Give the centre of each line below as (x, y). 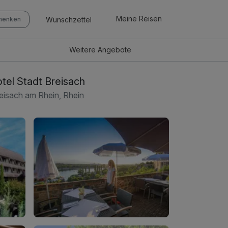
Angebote (115, 50)
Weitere (84, 50)
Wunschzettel (69, 19)
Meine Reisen (139, 19)
